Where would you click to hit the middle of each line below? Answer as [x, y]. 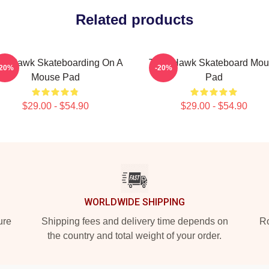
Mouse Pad [55, 77]
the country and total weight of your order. [134, 236]
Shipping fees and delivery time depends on [134, 221]
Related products [134, 20]
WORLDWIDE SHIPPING [134, 202]
